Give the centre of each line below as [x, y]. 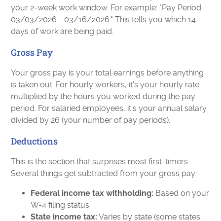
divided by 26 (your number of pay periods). [91, 120]
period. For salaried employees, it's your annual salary [109, 108]
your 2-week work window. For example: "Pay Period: [107, 8]
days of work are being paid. [62, 31]
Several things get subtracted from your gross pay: [104, 173]
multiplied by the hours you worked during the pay [103, 96]
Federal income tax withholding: [92, 193]
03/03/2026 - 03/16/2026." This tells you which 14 [104, 19]
